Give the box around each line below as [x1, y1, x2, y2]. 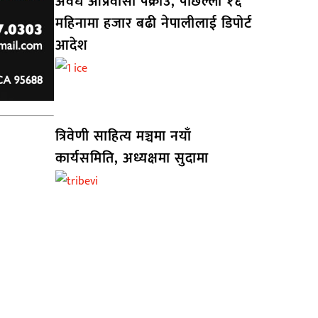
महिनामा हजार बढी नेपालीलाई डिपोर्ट [55, 11, 252, 36]
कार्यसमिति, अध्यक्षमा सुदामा [55, 146, 209, 171]
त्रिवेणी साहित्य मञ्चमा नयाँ [55, 124, 192, 149]
